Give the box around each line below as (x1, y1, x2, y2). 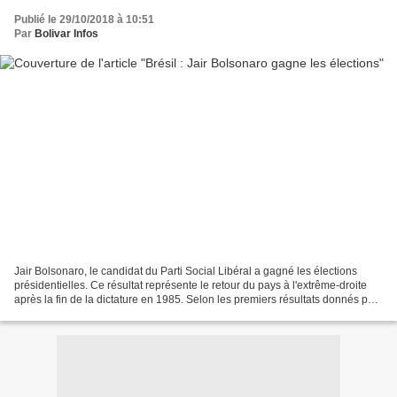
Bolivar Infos (35, 27, 98, 40)
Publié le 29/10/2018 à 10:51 (14, 13, 154, 26)
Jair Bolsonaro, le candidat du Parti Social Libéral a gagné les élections (14, 264, 357, 277)
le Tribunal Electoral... (14, 307, 119, 320)
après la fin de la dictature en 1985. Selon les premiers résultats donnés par (14, 292, 378, 306)
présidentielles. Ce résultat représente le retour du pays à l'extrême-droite (14, 278, 367, 292)
